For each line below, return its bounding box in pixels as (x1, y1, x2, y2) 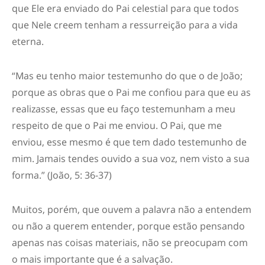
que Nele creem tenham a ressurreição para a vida (12, 18, 238, 31)
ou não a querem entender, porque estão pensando (12, 219, 245, 232)
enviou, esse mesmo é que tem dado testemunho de (12, 135, 247, 148)
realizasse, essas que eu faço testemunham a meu (12, 102, 235, 115)
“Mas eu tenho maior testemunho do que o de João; (12, 69, 243, 82)
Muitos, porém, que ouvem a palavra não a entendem (12, 203, 251, 216)
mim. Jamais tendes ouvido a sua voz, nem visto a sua (12, 152, 250, 165)
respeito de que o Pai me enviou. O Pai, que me (12, 119, 222, 132)
